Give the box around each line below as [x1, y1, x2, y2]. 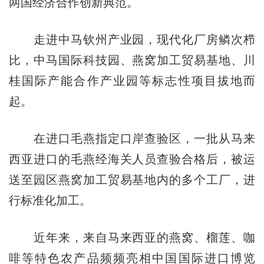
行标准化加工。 [8, 194, 91, 207]
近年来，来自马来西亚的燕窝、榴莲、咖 [8, 231, 256, 245]
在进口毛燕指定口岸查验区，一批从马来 [8, 132, 256, 146]
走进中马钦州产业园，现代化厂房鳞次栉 [8, 33, 256, 47]
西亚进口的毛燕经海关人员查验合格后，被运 [8, 153, 256, 166]
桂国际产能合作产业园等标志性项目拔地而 [8, 74, 256, 88]
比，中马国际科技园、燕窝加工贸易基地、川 [8, 54, 256, 67]
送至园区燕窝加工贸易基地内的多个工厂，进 [8, 173, 256, 187]
